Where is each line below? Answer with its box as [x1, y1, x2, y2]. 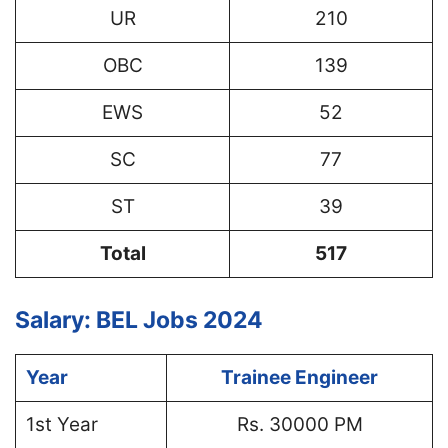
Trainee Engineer [221, 365, 378, 389]
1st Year [25, 412, 98, 436]
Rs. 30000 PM [236, 412, 363, 436]
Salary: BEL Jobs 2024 [15, 305, 263, 334]
